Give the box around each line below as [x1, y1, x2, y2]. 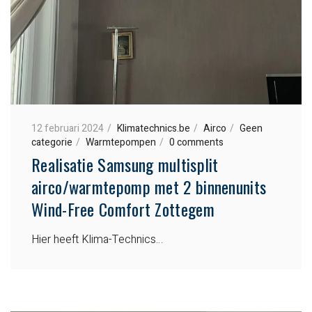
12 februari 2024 [31, 120, 104, 136]
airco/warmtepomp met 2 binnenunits [31, 173, 267, 199]
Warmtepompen [86, 134, 156, 150]
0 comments [169, 134, 224, 150]
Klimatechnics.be [117, 120, 190, 136]
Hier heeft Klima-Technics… [31, 231, 163, 248]
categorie [31, 134, 72, 150]
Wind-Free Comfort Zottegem [31, 196, 214, 221]
